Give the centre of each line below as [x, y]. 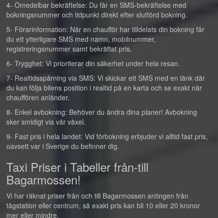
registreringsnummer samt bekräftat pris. [69, 49]
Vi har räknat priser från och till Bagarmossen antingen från [97, 196]
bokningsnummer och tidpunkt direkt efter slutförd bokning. [97, 15]
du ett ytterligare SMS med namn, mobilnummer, [81, 39]
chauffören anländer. [38, 97]
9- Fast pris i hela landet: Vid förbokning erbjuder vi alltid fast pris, [107, 136]
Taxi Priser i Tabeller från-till [77, 167]
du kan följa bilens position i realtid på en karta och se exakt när [104, 88]
